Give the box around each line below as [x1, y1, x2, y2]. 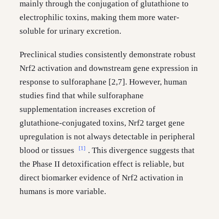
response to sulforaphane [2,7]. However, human [20, 77, 187, 87]
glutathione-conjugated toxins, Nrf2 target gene [20, 118, 185, 128]
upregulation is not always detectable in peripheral [20, 132, 195, 142]
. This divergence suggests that [88, 146, 195, 155]
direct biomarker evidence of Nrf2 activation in [20, 173, 183, 183]
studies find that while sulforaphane [20, 91, 144, 101]
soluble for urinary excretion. [20, 26, 121, 36]
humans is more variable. [20, 187, 106, 197]
